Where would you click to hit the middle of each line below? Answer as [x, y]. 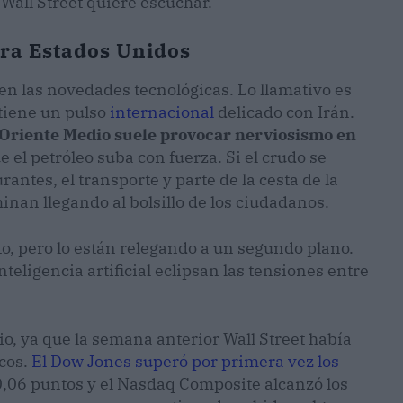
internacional [162, 112]
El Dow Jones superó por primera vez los [185, 362]
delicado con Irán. [284, 112]
